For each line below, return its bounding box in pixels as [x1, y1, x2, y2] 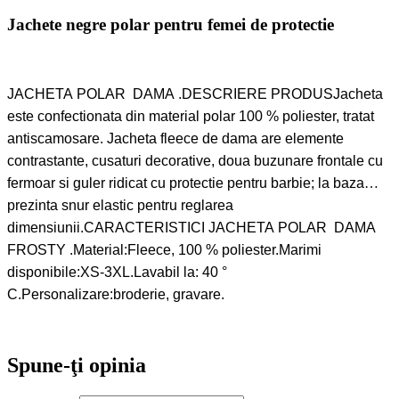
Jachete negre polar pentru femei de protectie [7, 14, 334, 34]
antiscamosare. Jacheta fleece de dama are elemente [7, 130, 344, 146]
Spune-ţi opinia [7, 353, 146, 377]
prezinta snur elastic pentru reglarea [7, 197, 233, 213]
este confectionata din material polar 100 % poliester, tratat [7, 108, 374, 124]
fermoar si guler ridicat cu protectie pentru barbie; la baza [7, 175, 364, 191]
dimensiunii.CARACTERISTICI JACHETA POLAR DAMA [7, 219, 376, 235]
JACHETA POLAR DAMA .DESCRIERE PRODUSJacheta [7, 85, 383, 102]
